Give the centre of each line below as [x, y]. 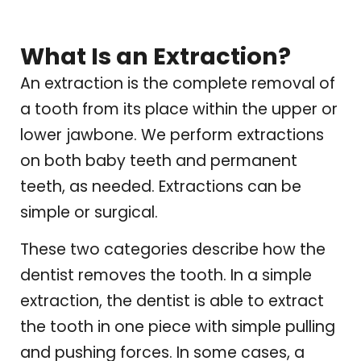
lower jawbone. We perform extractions [172, 135]
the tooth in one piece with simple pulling [178, 327]
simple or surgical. [89, 212]
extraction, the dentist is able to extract [172, 301]
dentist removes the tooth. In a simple [166, 276]
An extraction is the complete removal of [178, 83]
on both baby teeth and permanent [159, 160]
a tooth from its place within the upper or [179, 109]
